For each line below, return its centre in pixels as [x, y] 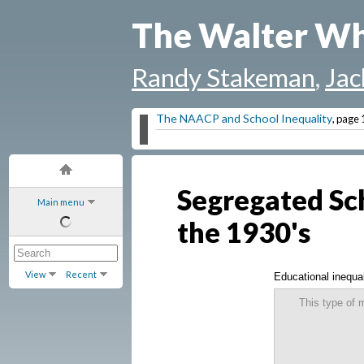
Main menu [61, 202]
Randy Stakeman [223, 78]
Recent [81, 275]
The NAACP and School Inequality [244, 119]
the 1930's [244, 232]
